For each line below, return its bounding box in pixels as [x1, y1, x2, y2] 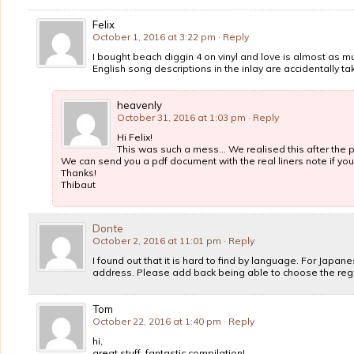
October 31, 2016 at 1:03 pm [117, 111, 246, 123]
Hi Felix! [117, 131, 153, 143]
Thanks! [61, 167, 96, 179]
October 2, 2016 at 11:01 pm [92, 235, 221, 247]
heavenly [117, 99, 162, 111]
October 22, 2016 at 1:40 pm [92, 315, 221, 327]
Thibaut [61, 179, 96, 190]
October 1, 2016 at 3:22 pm [92, 31, 216, 43]
